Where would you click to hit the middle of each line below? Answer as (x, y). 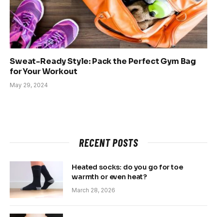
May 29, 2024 (29, 85)
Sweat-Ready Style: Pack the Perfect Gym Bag (103, 61)
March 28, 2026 (93, 190)
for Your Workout (44, 71)
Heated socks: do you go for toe (127, 167)
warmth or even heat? (109, 177)
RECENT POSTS (108, 142)
